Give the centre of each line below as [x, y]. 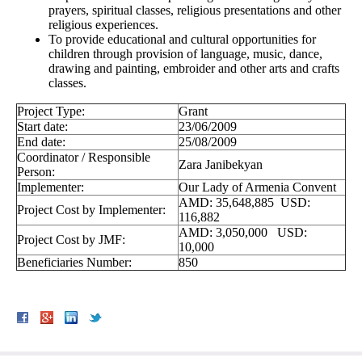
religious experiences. [105, 25]
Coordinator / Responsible [84, 158]
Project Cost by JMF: [71, 240]
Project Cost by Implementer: [91, 210]
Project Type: [51, 112]
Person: [36, 172]
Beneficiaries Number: [74, 263]
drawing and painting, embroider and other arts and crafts [194, 69]
